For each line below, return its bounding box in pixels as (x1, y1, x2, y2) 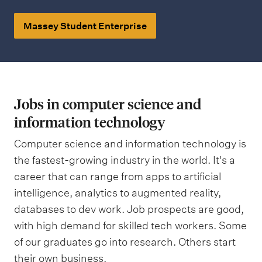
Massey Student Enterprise (23, 20, 147, 32)
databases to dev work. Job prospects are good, (14, 203, 244, 216)
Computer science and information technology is (14, 137, 246, 150)
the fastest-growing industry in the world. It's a (14, 154, 235, 167)
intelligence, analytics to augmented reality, (14, 187, 221, 199)
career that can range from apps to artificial (14, 170, 221, 183)
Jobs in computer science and (14, 95, 201, 113)
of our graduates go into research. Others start (14, 236, 236, 249)
